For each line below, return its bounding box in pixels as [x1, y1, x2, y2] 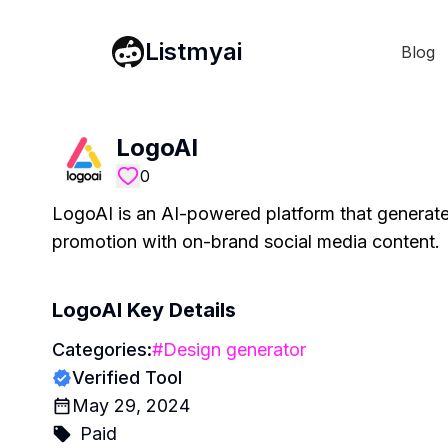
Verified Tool [72, 367, 182, 388]
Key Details [122, 298, 236, 322]
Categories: [52, 339, 152, 360]
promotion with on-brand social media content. [52, 231, 440, 252]
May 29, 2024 [72, 395, 190, 416]
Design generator [163, 339, 306, 360]
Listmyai [145, 36, 242, 66]
